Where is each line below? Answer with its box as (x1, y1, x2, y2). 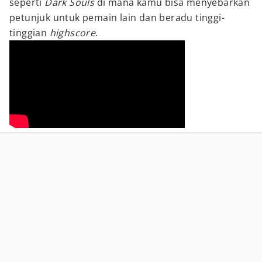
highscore (49, 26, 96, 39)
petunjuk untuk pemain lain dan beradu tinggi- (9, 11, 225, 24)
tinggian (9, 26, 50, 39)
